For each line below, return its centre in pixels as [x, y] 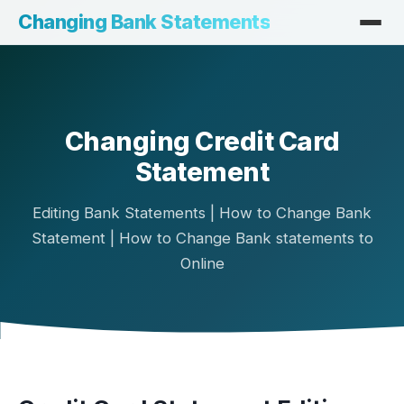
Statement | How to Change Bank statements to [202, 238]
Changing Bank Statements [144, 22]
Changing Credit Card [202, 141]
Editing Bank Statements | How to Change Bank [202, 213]
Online [202, 263]
